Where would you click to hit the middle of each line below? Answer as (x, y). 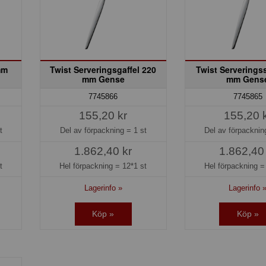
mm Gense (103, 79)
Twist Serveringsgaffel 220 (103, 70)
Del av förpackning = (96, 131)
